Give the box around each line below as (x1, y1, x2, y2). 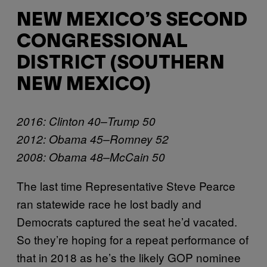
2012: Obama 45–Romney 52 (17, 131, 169, 147)
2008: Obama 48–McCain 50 (17, 149, 165, 165)
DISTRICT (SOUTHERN (17, 55, 225, 73)
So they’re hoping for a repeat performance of (17, 231, 249, 248)
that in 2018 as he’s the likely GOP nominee (17, 249, 241, 266)
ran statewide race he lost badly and (17, 195, 201, 212)
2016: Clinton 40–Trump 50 (17, 113, 156, 129)
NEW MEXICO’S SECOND (17, 12, 247, 30)
